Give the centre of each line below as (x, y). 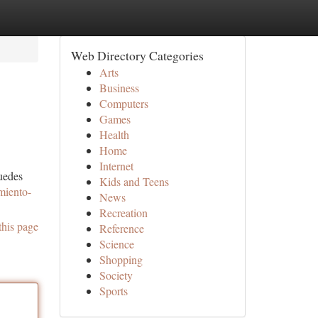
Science (116, 244)
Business (119, 88)
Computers (124, 103)
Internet (116, 166)
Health (114, 135)
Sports (113, 291)
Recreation (123, 213)
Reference (121, 228)
